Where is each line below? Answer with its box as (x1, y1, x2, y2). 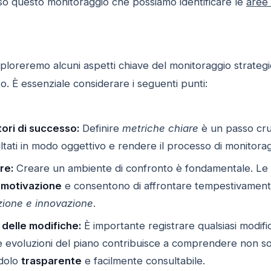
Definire (79, 122, 122, 134)
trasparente (21, 255, 82, 267)
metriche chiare (122, 122, 198, 134)
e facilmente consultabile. (81, 255, 205, 267)
